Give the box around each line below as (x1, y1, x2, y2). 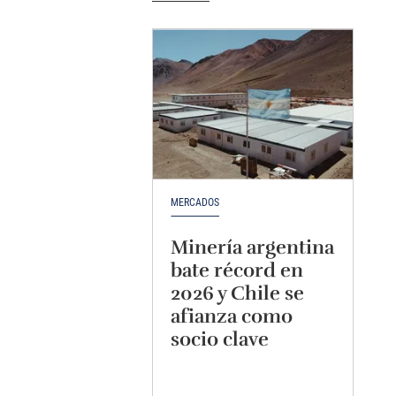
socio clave (171, 326, 269, 351)
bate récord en (171, 257, 303, 282)
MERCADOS (171, 195, 219, 209)
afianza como (171, 303, 293, 328)
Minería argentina (171, 234, 334, 259)
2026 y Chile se (171, 280, 304, 305)
